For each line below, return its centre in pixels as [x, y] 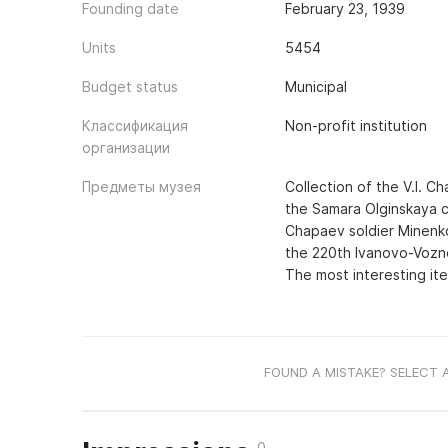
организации [126, 147]
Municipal [315, 86]
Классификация [135, 125]
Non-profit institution [355, 125]
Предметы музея [141, 186]
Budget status [130, 86]
